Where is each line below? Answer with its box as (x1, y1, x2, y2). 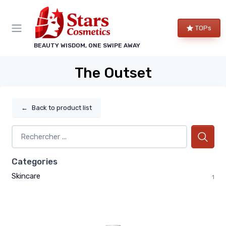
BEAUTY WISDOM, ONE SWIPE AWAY (34, 42, 140, 49)
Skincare (12, 171, 40, 181)
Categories (12, 156, 58, 166)
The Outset (74, 64, 152, 81)
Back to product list (32, 103, 92, 111)
